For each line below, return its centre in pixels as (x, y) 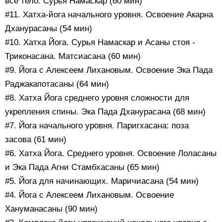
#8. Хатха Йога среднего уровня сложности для (97, 98)
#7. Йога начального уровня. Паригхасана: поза (97, 126)
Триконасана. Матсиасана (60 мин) (73, 56)
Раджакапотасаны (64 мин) (57, 84)
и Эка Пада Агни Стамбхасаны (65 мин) (82, 167)
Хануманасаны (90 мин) (51, 209)
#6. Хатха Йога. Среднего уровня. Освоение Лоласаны (111, 154)
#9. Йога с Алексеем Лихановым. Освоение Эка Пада (109, 70)
